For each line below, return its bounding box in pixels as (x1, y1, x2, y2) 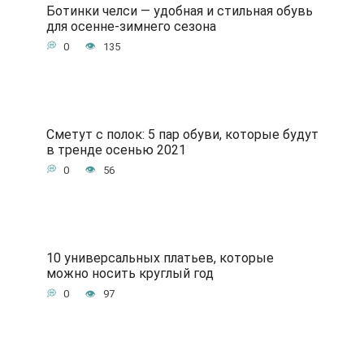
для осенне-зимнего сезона (45, 18, 216, 34)
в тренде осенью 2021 (45, 141, 186, 158)
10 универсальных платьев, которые (45, 249, 274, 266)
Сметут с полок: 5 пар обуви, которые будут (45, 126, 318, 142)
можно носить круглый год (45, 265, 214, 281)
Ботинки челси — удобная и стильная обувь (45, 2, 313, 19)
